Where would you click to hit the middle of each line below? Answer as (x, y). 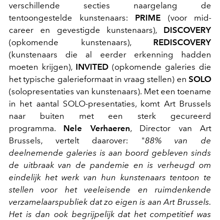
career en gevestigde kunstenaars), (86, 30)
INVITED (92, 67)
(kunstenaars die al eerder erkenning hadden (110, 54)
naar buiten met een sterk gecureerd (110, 116)
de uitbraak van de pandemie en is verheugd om (110, 165)
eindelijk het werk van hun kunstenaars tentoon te (110, 177)
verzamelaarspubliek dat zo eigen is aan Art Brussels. (110, 202)
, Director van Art (171, 128)
